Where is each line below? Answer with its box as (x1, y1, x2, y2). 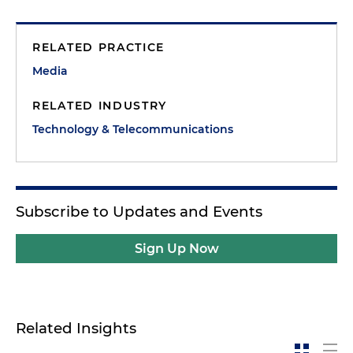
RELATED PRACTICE (32, 40, 165, 54)
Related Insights (16, 319, 136, 337)
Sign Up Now (134, 241, 219, 256)
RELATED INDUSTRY (32, 98, 168, 113)
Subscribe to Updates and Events (16, 203, 262, 221)
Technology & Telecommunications (32, 122, 233, 136)
